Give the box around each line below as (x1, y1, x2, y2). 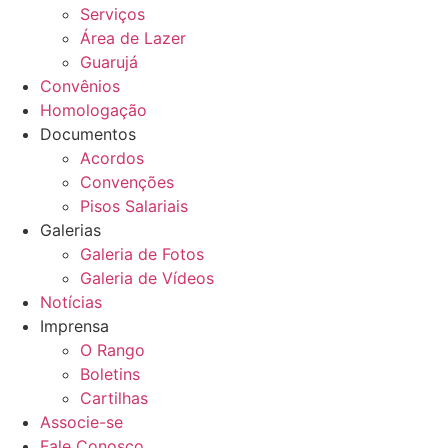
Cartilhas (80, 388, 148, 408)
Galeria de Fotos (80, 244, 204, 264)
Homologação (40, 100, 147, 120)
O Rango (80, 340, 145, 360)
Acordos (80, 148, 144, 168)
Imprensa (40, 316, 109, 336)
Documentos (40, 124, 136, 144)
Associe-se (40, 412, 123, 432)
